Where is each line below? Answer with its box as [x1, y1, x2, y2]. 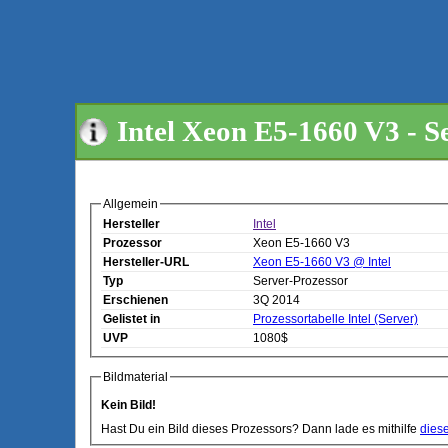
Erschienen [103, 293, 168, 308]
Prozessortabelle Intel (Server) [253, 312, 418, 327]
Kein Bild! [101, 398, 156, 413]
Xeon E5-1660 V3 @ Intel [253, 255, 391, 270]
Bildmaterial [103, 370, 168, 384]
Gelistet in [103, 312, 160, 327]
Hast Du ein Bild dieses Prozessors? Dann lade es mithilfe [101, 422, 420, 437]
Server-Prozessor [253, 274, 348, 289]
